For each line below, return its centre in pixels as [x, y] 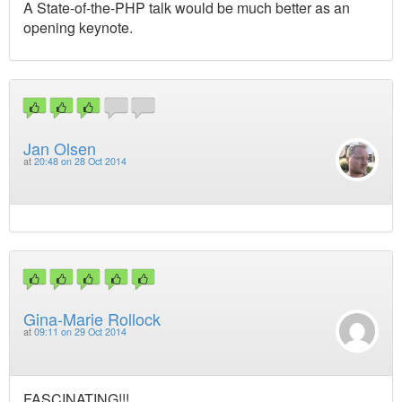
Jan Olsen [60, 148]
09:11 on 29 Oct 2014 [80, 332]
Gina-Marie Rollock [92, 319]
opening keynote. [78, 28]
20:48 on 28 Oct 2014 [80, 161]
